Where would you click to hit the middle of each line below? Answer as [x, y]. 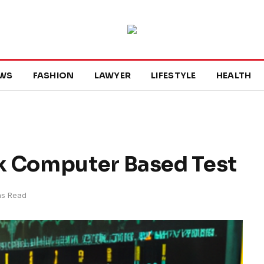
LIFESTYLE [174, 75]
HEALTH [234, 75]
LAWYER [113, 75]
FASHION [53, 75]
